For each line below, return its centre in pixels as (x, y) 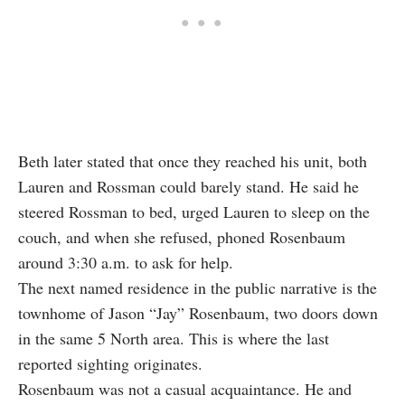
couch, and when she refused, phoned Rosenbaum (182, 237)
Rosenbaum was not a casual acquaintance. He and (185, 389)
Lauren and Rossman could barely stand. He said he (188, 187)
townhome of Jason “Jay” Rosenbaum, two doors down (198, 313)
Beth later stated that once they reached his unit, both (193, 161)
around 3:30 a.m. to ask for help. (126, 263)
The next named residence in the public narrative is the (198, 288)
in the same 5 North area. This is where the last (174, 339)
